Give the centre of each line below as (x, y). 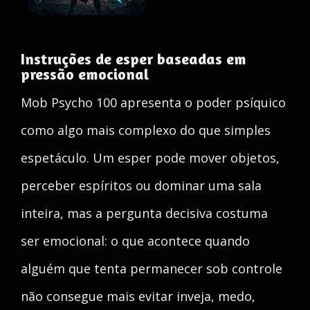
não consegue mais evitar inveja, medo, (138, 296)
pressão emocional (85, 74)
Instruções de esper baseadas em (134, 59)
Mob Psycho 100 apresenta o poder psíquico (153, 102)
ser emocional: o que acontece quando (135, 241)
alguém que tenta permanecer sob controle (152, 268)
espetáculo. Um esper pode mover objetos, (150, 158)
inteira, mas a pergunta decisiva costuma (144, 213)
